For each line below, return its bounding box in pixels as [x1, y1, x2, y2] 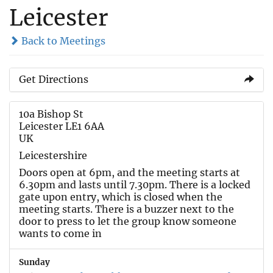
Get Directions [19, 73, 88, 85]
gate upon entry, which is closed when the [19, 190, 222, 203]
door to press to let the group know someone [19, 214, 236, 227]
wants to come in [19, 227, 102, 239]
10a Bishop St [19, 107, 83, 120]
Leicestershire [19, 149, 87, 161]
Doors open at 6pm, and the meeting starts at [19, 166, 240, 179]
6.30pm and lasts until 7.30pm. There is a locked [19, 178, 250, 191]
